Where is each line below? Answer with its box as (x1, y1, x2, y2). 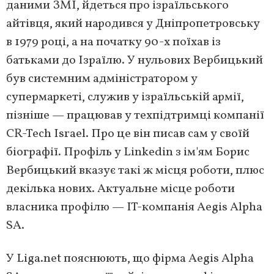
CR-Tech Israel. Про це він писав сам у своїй (6, 125, 250, 143)
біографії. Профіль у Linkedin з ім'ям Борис (6, 144, 250, 161)
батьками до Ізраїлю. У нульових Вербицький (6, 52, 263, 70)
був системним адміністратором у (6, 70, 198, 88)
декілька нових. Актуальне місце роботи (6, 180, 235, 198)
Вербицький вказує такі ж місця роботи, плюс (6, 162, 264, 180)
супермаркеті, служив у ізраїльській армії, (6, 89, 244, 106)
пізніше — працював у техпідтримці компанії (6, 107, 264, 125)
